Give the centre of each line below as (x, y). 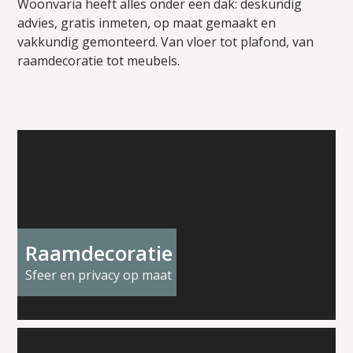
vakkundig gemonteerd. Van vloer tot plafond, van (166, 42)
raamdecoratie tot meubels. (99, 61)
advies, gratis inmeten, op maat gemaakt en (147, 23)
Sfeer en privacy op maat (99, 275)
